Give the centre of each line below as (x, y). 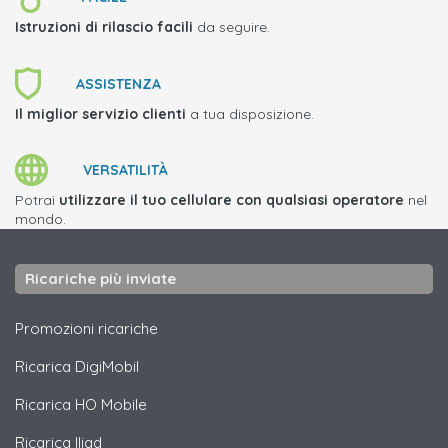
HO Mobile (111, 404)
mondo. (40, 219)
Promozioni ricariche (86, 328)
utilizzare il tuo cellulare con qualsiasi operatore (231, 200)
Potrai (37, 200)
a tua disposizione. (250, 114)
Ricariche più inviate (100, 278)
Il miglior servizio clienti (100, 114)
